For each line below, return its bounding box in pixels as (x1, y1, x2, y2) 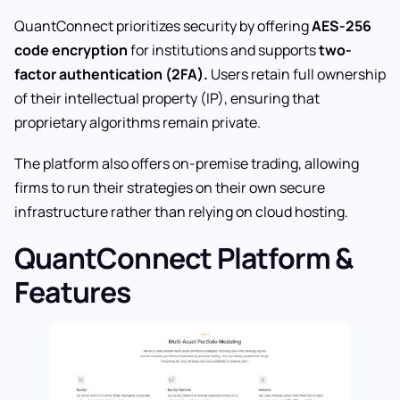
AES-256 (312, 15, 371, 36)
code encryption (14, 39, 128, 60)
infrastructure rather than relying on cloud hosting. (14, 201, 348, 221)
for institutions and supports (128, 39, 319, 60)
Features (14, 272, 131, 312)
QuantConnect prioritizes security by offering (14, 15, 312, 36)
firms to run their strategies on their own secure (14, 177, 325, 197)
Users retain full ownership (208, 63, 386, 84)
